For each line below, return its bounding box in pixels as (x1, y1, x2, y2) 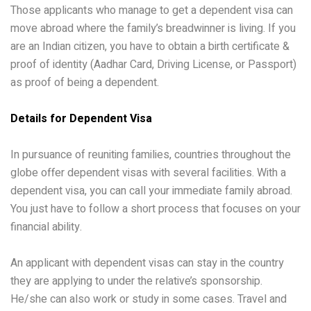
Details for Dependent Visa (10, 110, 152, 127)
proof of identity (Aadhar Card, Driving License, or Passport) (10, 56, 296, 73)
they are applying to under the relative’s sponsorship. (10, 272, 262, 289)
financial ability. (10, 218, 82, 235)
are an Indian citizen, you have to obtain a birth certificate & (10, 37, 289, 55)
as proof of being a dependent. (10, 74, 159, 91)
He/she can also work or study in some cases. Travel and (10, 290, 287, 308)
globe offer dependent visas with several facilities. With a (10, 164, 286, 181)
